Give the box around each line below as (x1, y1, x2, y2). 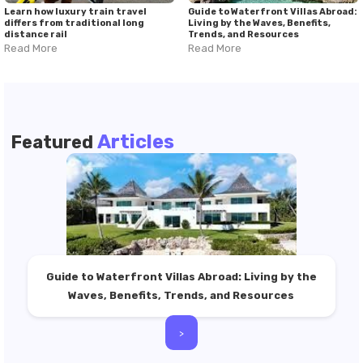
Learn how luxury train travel (4, 6, 147, 18)
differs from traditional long (4, 18, 144, 29)
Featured (11, 131, 97, 154)
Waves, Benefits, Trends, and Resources (68, 289, 295, 302)
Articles (97, 130, 174, 154)
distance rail (4, 29, 67, 41)
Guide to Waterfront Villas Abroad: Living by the (45, 271, 317, 284)
